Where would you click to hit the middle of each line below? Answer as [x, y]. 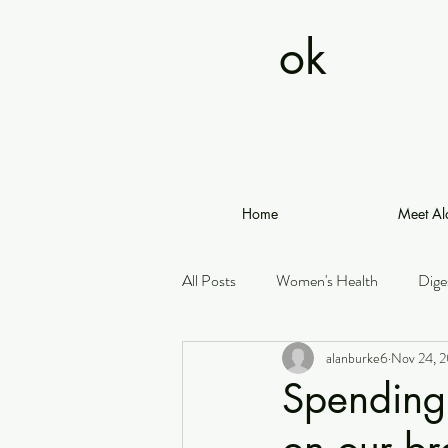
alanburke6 [357, 357]
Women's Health [327, 280]
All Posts [209, 280]
